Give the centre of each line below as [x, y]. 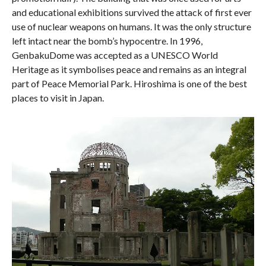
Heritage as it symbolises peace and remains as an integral [129, 69]
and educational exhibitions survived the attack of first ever [132, 12]
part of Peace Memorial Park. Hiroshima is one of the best [129, 84]
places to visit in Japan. [58, 98]
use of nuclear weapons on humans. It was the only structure [131, 27]
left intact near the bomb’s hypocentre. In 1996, [107, 41]
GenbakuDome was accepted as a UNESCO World [115, 55]
